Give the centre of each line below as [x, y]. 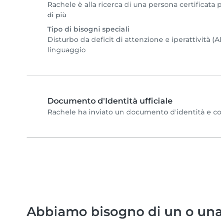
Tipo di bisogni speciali [88, 29]
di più [57, 15]
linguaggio [67, 50]
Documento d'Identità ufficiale [110, 101]
